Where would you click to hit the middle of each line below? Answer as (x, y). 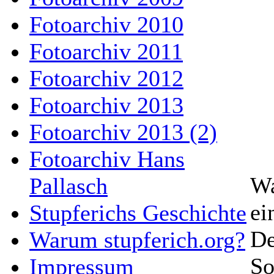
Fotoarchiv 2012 (106, 78)
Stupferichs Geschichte (138, 213)
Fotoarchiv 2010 (106, 24)
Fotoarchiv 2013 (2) (123, 132)
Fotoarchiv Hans (107, 159)
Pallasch (68, 186)
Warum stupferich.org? (137, 240)
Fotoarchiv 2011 (106, 51)
